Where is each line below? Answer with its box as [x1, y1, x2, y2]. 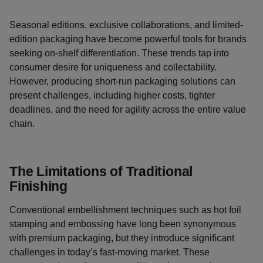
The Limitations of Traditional [9, 164, 193, 179]
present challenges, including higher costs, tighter [9, 90, 215, 100]
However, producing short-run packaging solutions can [9, 76, 235, 86]
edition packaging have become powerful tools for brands [9, 34, 247, 44]
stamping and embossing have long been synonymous [9, 219, 236, 229]
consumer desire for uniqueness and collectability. [9, 62, 217, 72]
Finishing [9, 178, 68, 194]
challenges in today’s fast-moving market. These [9, 247, 210, 257]
